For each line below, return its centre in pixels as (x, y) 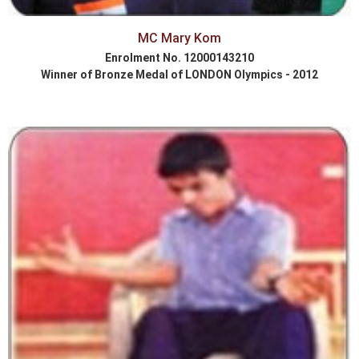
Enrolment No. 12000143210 (179, 58)
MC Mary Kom (179, 38)
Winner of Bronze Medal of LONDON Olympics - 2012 (179, 75)
